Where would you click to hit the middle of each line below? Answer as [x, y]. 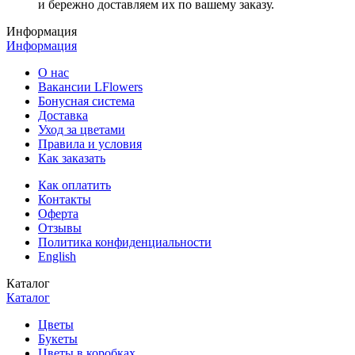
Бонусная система [86, 101]
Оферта [58, 213]
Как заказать [72, 158]
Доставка [63, 115]
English [57, 256]
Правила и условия [90, 143]
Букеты [58, 338]
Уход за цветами [82, 129]
